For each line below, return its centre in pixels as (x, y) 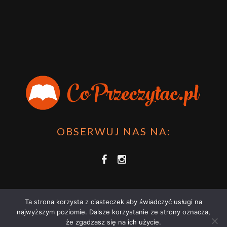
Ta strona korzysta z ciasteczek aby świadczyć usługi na (113, 202)
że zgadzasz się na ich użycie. (113, 222)
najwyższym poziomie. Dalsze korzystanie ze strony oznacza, (113, 212)
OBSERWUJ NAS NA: (113, 131)
